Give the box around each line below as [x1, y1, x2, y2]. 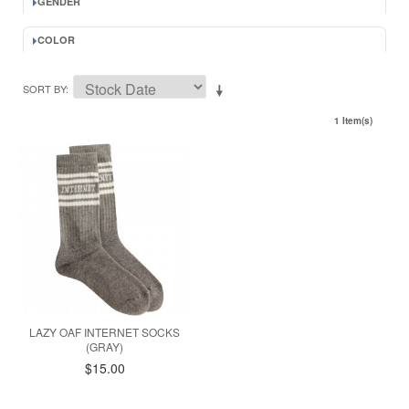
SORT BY [23, 81, 66, 96]
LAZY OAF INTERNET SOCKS [29, 324, 181, 341]
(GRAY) [86, 339, 124, 355]
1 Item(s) [334, 114, 372, 127]
